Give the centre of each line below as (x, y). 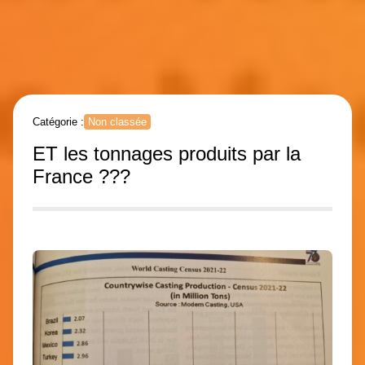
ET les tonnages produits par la (167, 154)
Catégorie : (58, 122)
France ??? (81, 176)
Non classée (117, 122)
